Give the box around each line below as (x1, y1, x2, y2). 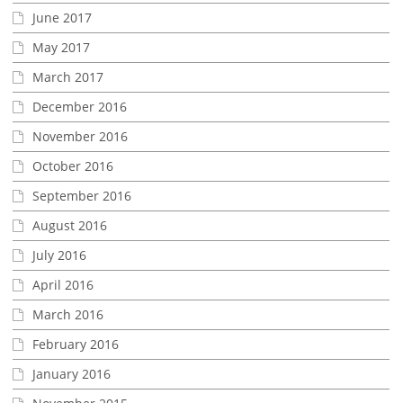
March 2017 (32, 68, 103, 86)
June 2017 (32, 9, 92, 27)
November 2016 (32, 128, 128, 146)
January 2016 (32, 365, 111, 383)
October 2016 (32, 157, 113, 175)
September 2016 (32, 187, 131, 205)
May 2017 (32, 39, 90, 57)
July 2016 (32, 246, 86, 264)
